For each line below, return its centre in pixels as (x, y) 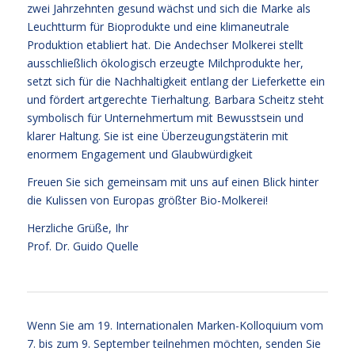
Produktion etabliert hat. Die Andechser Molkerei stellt (165, 44)
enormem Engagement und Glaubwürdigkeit (139, 154)
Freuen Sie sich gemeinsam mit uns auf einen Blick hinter (172, 181)
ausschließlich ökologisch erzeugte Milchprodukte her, (165, 63)
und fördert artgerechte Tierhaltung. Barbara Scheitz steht (175, 99)
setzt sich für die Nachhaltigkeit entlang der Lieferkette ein (176, 81)
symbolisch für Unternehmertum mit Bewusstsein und (165, 117)
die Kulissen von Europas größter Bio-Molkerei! (147, 200)
